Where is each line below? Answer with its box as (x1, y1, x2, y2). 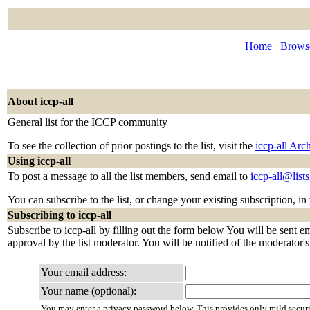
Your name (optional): (41, 285, 136, 297)
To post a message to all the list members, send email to (8, 170, 250, 182)
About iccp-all (8, 95, 73, 107)
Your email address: (41, 266, 127, 278)
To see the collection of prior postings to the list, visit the (8, 140, 255, 152)
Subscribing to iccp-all (8, 209, 111, 221)
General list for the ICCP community (8, 116, 167, 128)
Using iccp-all (8, 155, 71, 167)
